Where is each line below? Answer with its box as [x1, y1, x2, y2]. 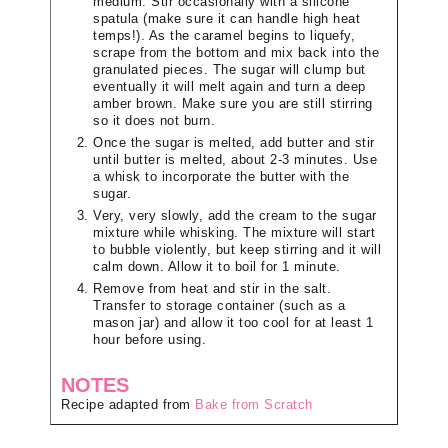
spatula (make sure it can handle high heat [93, 12, 360, 27]
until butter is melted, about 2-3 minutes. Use [93, 153, 377, 168]
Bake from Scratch [195, 398, 313, 413]
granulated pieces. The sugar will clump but [93, 63, 366, 78]
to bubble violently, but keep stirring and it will [93, 243, 381, 258]
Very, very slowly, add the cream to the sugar [93, 209, 377, 224]
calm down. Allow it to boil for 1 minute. [93, 260, 341, 275]
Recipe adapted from [61, 398, 195, 413]
